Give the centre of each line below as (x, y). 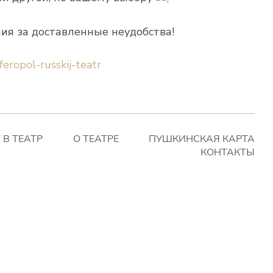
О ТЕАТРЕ (96, 139)
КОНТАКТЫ (227, 153)
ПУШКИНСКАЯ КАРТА (201, 139)
